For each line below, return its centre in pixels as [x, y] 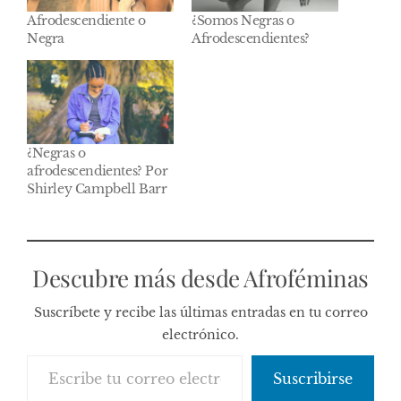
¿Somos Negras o [243, 21]
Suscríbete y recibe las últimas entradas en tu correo [200, 313]
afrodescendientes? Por [98, 171]
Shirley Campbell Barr [97, 189]
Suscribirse [313, 379]
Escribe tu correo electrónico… [67, 355]
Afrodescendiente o [86, 21]
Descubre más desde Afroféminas [200, 278]
